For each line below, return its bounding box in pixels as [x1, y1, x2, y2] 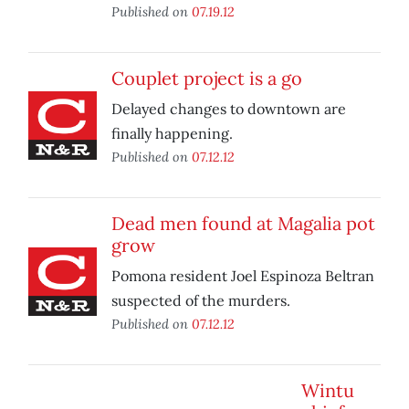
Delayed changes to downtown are [111, 100, 346, 119]
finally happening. [111, 124, 233, 143]
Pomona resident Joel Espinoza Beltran [111, 267, 374, 286]
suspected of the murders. [111, 291, 290, 310]
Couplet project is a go [111, 67, 302, 90]
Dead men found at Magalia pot [111, 212, 375, 236]
